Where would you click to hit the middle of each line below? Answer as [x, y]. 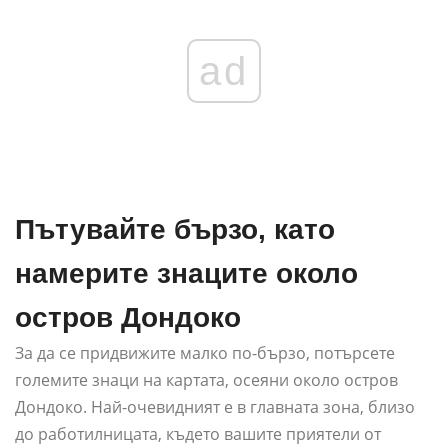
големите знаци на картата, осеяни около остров [206, 380]
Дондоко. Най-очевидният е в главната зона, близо [215, 407]
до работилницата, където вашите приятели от [198, 434]
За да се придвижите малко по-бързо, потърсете [205, 353]
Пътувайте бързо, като [175, 230]
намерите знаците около [186, 274]
